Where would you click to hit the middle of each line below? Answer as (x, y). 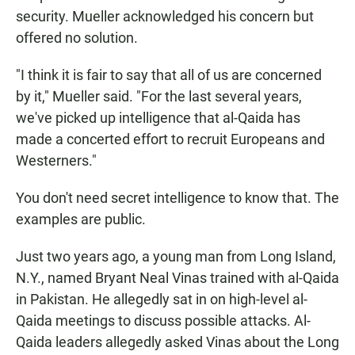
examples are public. (81, 219)
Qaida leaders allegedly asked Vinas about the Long (177, 342)
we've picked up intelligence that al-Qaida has (158, 118)
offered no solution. (77, 38)
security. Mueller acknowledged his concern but (165, 17)
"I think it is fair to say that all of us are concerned (169, 75)
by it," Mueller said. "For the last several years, (159, 97)
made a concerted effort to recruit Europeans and (170, 139)
